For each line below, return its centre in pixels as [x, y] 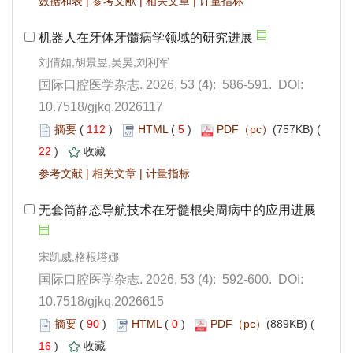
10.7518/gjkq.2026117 [101, 107]
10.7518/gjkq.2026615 [101, 302]
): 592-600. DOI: [256, 280]
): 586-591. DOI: [256, 85]
